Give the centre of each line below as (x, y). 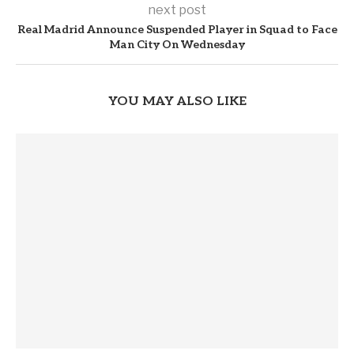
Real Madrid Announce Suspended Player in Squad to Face (177, 29)
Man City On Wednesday (177, 44)
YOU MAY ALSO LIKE (177, 101)
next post (177, 9)
